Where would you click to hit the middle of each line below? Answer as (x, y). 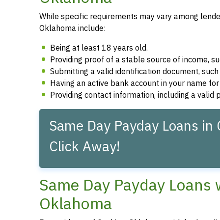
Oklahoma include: (72, 28)
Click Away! (84, 147)
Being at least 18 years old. (99, 48)
